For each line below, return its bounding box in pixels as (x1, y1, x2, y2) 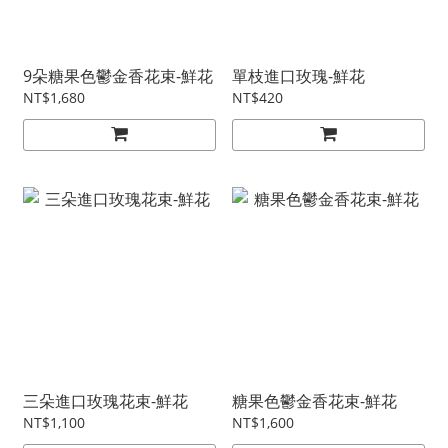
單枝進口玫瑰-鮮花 (232, 65, 365, 87)
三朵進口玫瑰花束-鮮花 (23, 390, 188, 412)
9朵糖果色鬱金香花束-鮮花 (23, 65, 213, 87)
